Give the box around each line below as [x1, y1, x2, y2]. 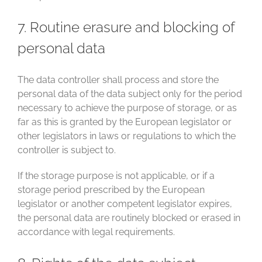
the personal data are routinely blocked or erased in [18, 212, 240, 223]
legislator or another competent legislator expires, [18, 198, 232, 209]
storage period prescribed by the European [18, 184, 205, 195]
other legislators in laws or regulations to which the [18, 130, 236, 142]
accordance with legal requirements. [18, 226, 175, 237]
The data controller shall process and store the [18, 74, 219, 85]
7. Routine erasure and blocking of [18, 19, 235, 36]
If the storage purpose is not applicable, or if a [18, 170, 215, 181]
